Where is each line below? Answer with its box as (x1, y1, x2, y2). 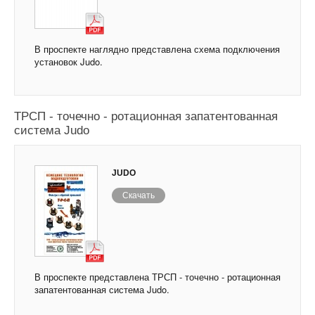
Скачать (122, 191, 155, 201)
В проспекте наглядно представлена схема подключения (34, 42, 280, 56)
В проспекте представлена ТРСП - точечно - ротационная (34, 270, 281, 284)
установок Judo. (34, 55, 103, 69)
